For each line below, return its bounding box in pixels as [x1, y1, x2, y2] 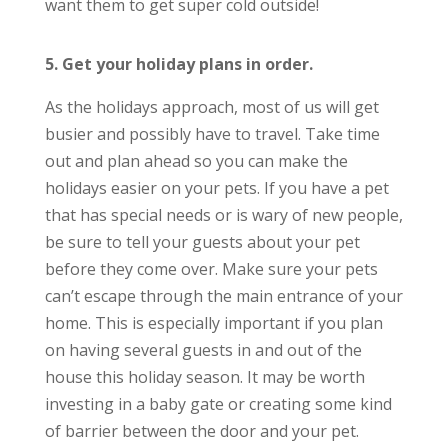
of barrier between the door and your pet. [44, 420, 359, 442]
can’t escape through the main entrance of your [44, 285, 403, 307]
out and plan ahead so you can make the [44, 150, 348, 172]
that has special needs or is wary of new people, [44, 204, 403, 226]
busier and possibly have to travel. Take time [44, 123, 380, 145]
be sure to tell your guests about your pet [44, 231, 360, 253]
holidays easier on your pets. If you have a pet [44, 177, 389, 199]
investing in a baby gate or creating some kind [44, 393, 392, 415]
